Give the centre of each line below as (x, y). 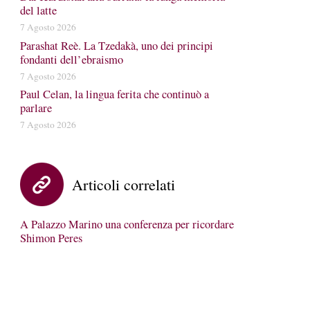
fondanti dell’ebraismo (71, 59)
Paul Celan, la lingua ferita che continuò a (114, 94)
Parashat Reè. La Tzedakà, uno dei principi (116, 45)
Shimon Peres (51, 238)
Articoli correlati (123, 184)
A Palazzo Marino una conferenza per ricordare (127, 224)
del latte (38, 10)
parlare (36, 108)
